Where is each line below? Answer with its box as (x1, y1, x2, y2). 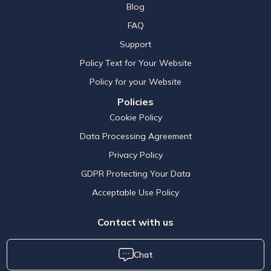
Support (120, 39, 151, 50)
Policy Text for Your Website (79, 57, 192, 69)
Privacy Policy (108, 149, 163, 161)
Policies (117, 96, 154, 108)
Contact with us (97, 216, 174, 229)
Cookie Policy (109, 112, 162, 123)
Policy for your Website (90, 76, 181, 88)
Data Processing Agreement (79, 131, 192, 142)
